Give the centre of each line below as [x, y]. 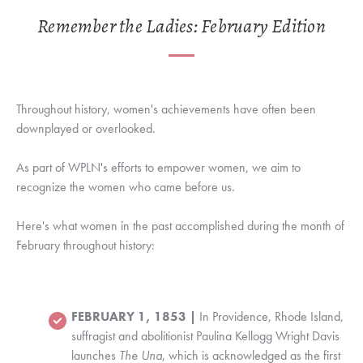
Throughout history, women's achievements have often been [166, 109]
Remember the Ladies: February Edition [181, 28]
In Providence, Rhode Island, [271, 317]
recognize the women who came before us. [126, 187]
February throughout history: [85, 246]
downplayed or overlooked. [88, 129]
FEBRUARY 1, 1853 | [135, 317]
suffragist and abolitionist [134, 336]
